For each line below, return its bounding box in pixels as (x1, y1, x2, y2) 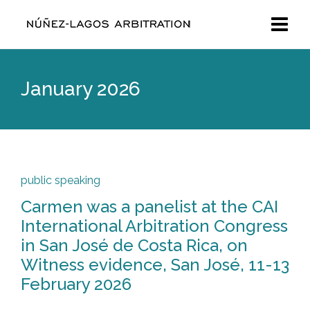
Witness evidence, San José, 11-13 (21, 255, 289, 275)
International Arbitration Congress (21, 216, 288, 236)
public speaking (21, 174, 100, 187)
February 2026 (21, 274, 131, 294)
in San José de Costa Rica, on (21, 235, 248, 255)
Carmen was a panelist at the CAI (21, 197, 278, 217)
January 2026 (21, 77, 140, 100)
